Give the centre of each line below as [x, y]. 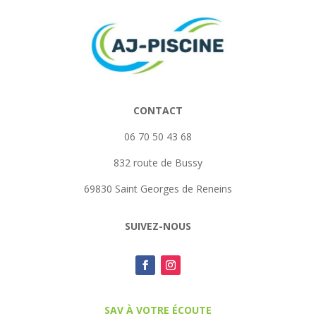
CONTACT [158, 111]
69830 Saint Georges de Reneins [158, 189]
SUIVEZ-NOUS [158, 226]
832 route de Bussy [158, 163]
